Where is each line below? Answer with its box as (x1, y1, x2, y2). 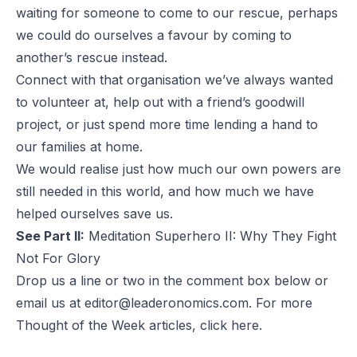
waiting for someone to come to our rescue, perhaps (16, 4, 338, 21)
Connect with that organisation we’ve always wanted (16, 71, 333, 88)
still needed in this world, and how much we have (16, 182, 314, 199)
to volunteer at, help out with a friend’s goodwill (16, 93, 304, 110)
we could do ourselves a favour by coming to (16, 26, 292, 43)
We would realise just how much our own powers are (16, 160, 341, 177)
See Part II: (16, 227, 84, 244)
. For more (249, 294, 312, 311)
